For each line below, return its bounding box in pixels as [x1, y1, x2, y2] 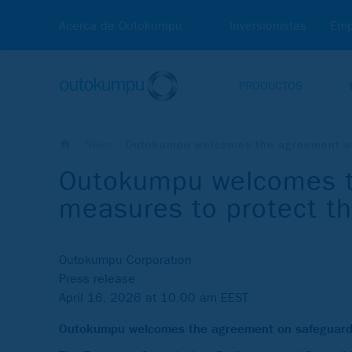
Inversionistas [229, 18, 306, 33]
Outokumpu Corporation [59, 252, 192, 268]
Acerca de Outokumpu [59, 18, 182, 33]
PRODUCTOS [239, 79, 302, 93]
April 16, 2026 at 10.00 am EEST [59, 290, 248, 306]
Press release [59, 271, 135, 287]
